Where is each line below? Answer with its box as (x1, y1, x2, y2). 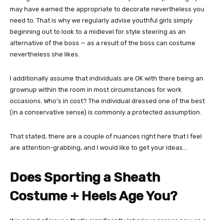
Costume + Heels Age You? (10, 188, 177, 204)
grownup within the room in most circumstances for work (10, 86, 182, 93)
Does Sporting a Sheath (10, 169, 160, 185)
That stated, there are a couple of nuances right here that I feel (10, 133, 202, 140)
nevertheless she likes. (10, 51, 80, 58)
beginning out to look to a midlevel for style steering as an (10, 28, 186, 35)
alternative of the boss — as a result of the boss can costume (10, 39, 195, 47)
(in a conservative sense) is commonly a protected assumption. (10, 109, 201, 116)
